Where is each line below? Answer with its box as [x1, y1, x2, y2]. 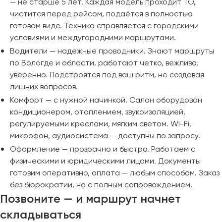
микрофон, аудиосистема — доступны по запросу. [10, 131, 200, 140]
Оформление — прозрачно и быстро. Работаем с [10, 144, 195, 154]
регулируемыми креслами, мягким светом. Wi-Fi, [10, 119, 191, 128]
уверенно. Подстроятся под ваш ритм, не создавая [10, 70, 204, 79]
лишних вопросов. [10, 82, 78, 91]
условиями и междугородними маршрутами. [10, 33, 176, 42]
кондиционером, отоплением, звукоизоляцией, [10, 107, 185, 116]
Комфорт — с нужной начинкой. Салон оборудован [10, 95, 202, 105]
